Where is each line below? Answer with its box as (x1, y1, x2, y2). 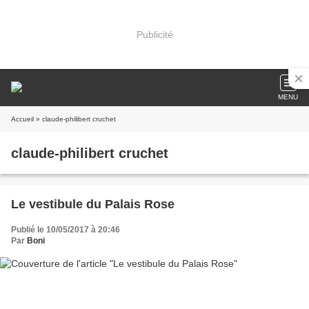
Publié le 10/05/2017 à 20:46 (11, 225, 120, 235)
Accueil (11, 115, 34, 123)
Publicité (136, 28, 173, 40)
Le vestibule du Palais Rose (11, 197, 175, 211)
